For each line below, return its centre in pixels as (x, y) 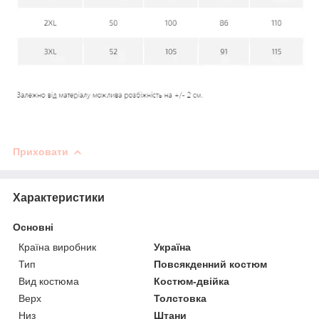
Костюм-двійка (192, 282)
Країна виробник (57, 247)
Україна (173, 247)
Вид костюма (49, 282)
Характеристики (59, 198)
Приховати (41, 152)
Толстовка (181, 299)
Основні (33, 228)
